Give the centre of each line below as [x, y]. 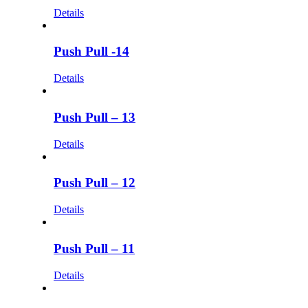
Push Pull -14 [91, 52]
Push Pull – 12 [95, 183]
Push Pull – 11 [94, 248]
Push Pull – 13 [95, 117]
